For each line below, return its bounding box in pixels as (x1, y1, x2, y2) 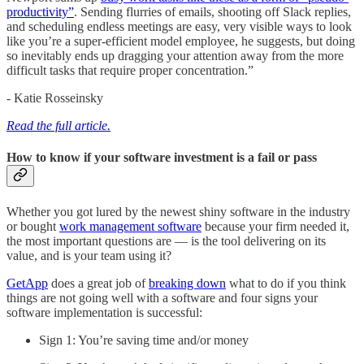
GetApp (6, 275, 48, 290)
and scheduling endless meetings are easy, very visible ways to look (6, 19, 352, 34)
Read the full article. (6, 119, 110, 133)
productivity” (6, 5, 74, 19)
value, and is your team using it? (6, 248, 171, 262)
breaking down (149, 275, 226, 290)
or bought (6, 219, 59, 233)
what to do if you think (226, 275, 346, 290)
